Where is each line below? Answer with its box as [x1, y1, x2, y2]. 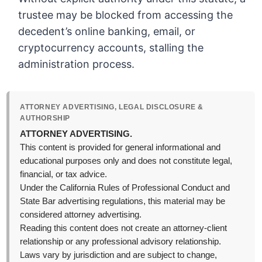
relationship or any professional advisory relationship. [20, 237, 222, 247]
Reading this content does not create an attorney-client [20, 223, 227, 233]
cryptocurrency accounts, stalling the [18, 42, 204, 54]
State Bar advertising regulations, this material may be [20, 196, 226, 206]
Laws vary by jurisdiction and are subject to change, [20, 250, 218, 260]
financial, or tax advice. [20, 170, 108, 180]
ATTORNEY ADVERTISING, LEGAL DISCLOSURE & [20, 103, 204, 112]
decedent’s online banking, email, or [18, 25, 196, 38]
